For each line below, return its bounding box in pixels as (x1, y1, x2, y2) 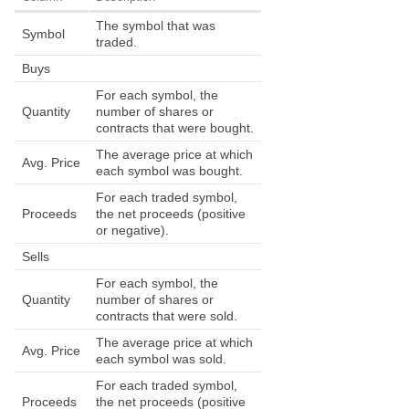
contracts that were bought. (96, 121, 254, 136)
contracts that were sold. (96, 309, 237, 324)
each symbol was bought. (96, 163, 243, 179)
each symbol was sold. (96, 351, 226, 367)
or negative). (96, 223, 169, 238)
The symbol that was (96, 18, 215, 34)
